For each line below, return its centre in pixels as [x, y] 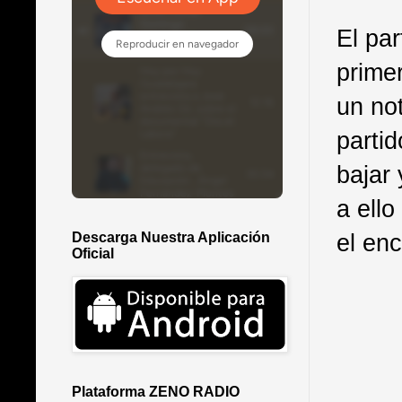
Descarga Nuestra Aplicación [171, 238]
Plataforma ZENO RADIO [156, 392]
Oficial [93, 254]
